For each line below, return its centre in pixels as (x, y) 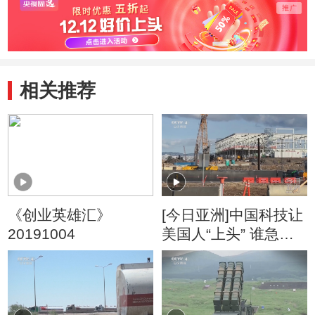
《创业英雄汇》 (60, 215)
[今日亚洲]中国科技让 (232, 215)
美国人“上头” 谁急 (220, 234)
